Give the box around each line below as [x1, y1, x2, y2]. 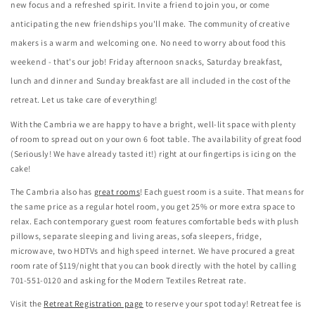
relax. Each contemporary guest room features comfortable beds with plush [11, 215, 299, 226]
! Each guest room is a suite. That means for [140, 186, 304, 197]
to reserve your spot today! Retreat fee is [143, 297, 302, 309]
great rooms [94, 186, 141, 197]
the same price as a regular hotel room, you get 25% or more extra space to [11, 200, 295, 212]
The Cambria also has [11, 186, 94, 197]
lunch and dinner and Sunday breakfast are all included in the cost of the [11, 75, 291, 86]
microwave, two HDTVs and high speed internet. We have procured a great [11, 245, 296, 256]
